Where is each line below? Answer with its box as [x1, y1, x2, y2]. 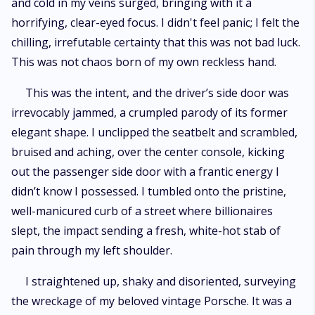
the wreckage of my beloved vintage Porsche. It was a [11, 293, 292, 309]
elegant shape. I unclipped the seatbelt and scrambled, [11, 124, 297, 140]
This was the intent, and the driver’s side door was [25, 85, 289, 101]
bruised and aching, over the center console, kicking [11, 144, 285, 160]
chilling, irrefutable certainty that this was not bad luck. [11, 34, 300, 50]
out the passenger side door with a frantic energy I [11, 164, 279, 179]
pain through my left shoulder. [11, 243, 172, 258]
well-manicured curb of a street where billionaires [11, 203, 273, 219]
